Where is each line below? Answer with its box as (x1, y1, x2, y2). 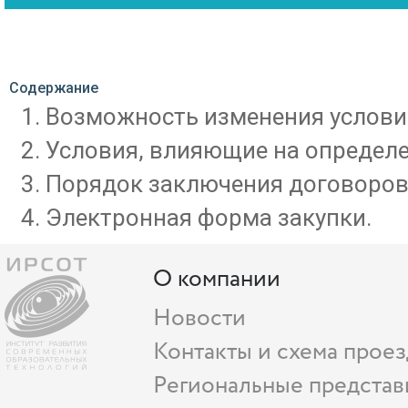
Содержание (9, 78, 98, 97)
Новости (153, 300, 247, 336)
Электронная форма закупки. (46, 203, 372, 231)
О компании (153, 260, 281, 297)
